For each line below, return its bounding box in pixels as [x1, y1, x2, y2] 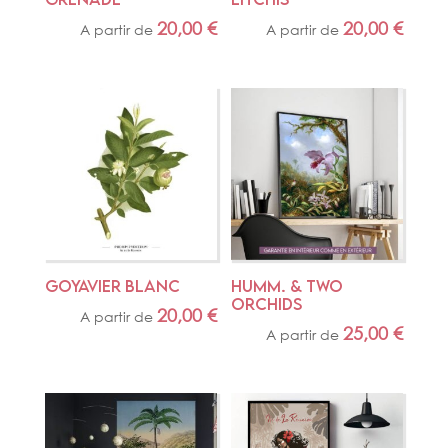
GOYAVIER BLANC [44, 275, 180, 296]
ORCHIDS [231, 293, 303, 314]
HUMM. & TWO [231, 275, 344, 296]
